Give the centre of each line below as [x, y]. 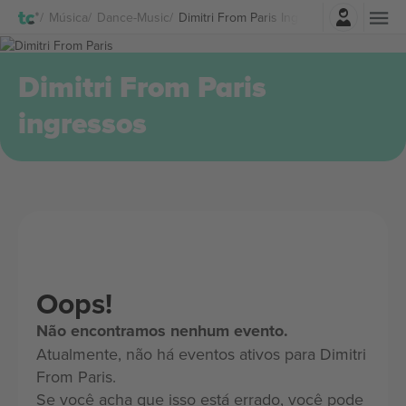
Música [68, 17]
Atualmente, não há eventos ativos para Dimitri [201, 354]
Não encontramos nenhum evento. [162, 331]
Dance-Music [133, 17]
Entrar [253, 12]
